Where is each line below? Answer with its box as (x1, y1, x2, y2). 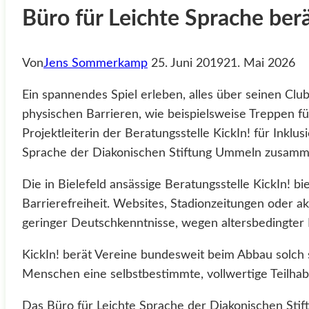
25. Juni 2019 (151, 57, 223, 70)
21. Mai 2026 (223, 57, 295, 70)
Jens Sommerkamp (43, 57, 148, 70)
